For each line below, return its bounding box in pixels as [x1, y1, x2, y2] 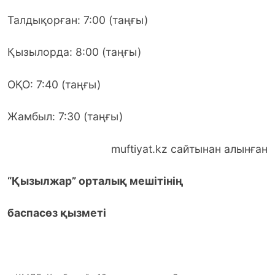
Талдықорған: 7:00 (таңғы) [7, 13, 148, 26]
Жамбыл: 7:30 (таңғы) [7, 110, 123, 123]
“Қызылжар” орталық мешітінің [7, 174, 184, 187]
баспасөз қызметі [7, 206, 106, 220]
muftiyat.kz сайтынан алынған [111, 142, 268, 155]
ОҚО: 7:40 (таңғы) [7, 77, 101, 91]
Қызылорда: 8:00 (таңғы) [7, 45, 141, 59]
